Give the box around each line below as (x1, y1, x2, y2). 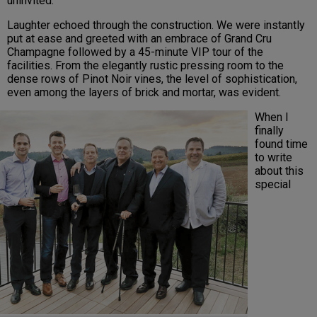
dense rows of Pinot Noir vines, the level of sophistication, (7, 71, 297, 86)
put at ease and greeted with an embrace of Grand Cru (7, 31, 272, 45)
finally (255, 123, 284, 137)
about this (255, 163, 304, 178)
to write (255, 150, 292, 164)
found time (255, 137, 308, 151)
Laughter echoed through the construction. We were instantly (7, 18, 305, 32)
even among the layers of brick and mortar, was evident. (7, 85, 281, 99)
